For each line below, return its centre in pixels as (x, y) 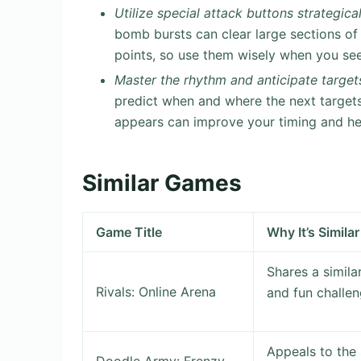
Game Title (129, 232)
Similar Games (162, 183)
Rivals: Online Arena (156, 292)
